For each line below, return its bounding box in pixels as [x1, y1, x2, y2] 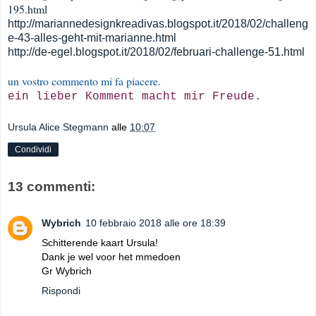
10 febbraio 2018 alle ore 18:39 [85, 217, 226, 229]
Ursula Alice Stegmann [8, 121, 109, 133]
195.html [8, 1, 47, 17]
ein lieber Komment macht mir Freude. [8, 90, 262, 104]
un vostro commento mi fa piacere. [8, 73, 161, 89]
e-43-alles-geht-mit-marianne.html [8, 32, 176, 44]
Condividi [15, 145, 51, 155]
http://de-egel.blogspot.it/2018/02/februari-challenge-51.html [8, 46, 305, 59]
